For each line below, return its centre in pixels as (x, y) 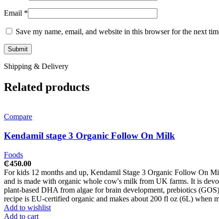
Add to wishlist (27, 207)
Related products (47, 87)
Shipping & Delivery (36, 66)
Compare (18, 117)
